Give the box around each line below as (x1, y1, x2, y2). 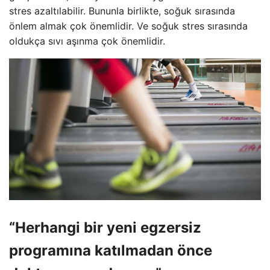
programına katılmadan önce (9, 242, 212, 260)
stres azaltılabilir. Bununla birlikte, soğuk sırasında (9, 5, 235, 17)
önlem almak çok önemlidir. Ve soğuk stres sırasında (9, 20, 248, 33)
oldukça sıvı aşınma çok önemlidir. (9, 35, 165, 48)
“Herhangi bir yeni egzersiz (9, 219, 201, 237)
